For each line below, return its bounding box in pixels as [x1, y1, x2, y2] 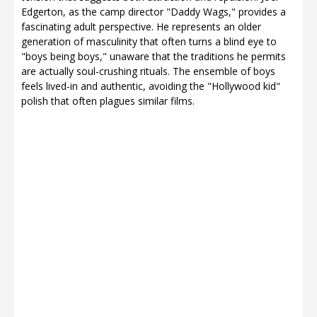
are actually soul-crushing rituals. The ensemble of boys [21, 64, 275, 78]
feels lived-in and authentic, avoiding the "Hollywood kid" [21, 79, 280, 93]
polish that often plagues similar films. [21, 93, 195, 108]
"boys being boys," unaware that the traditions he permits [21, 49, 286, 63]
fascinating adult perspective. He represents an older [21, 19, 261, 33]
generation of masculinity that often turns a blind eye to [21, 34, 277, 48]
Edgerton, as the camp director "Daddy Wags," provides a [21, 4, 286, 18]
